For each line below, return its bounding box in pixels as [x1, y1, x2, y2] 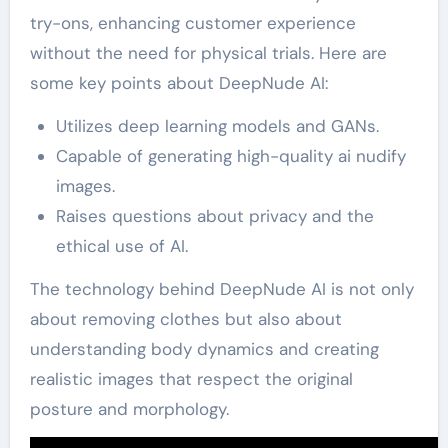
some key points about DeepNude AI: [29, 71, 328, 94]
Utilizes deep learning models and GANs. [55, 114, 379, 137]
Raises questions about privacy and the [55, 204, 374, 227]
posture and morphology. [29, 397, 229, 420]
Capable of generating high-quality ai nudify [55, 144, 406, 167]
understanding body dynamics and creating [29, 337, 379, 360]
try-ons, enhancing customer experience [29, 11, 356, 34]
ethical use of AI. [55, 234, 188, 257]
